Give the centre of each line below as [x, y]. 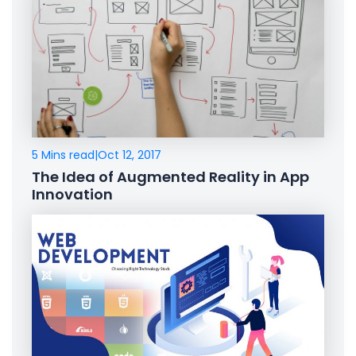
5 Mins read [63, 155]
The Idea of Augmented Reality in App [170, 176]
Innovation [72, 194]
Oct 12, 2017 [130, 155]
